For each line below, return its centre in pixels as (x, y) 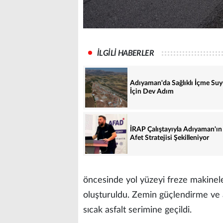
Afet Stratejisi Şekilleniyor (169, 138)
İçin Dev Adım (152, 91)
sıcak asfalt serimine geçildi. (137, 210)
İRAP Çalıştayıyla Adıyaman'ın (176, 129)
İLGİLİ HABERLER (125, 53)
